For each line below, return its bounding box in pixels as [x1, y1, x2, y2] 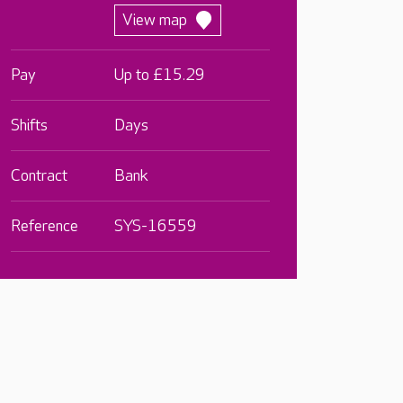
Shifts [11, 116, 48, 135]
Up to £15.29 [114, 66, 206, 85]
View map [122, 11, 188, 30]
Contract [11, 166, 67, 185]
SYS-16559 [114, 217, 198, 236]
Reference [11, 217, 78, 236]
